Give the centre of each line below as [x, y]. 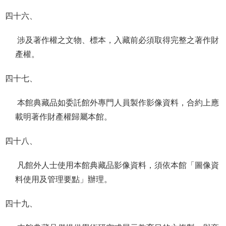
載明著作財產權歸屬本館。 [65, 117]
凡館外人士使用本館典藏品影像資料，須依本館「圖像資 [117, 165]
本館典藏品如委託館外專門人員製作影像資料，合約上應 [117, 103]
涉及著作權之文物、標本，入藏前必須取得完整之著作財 [117, 40]
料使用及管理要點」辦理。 [65, 179]
